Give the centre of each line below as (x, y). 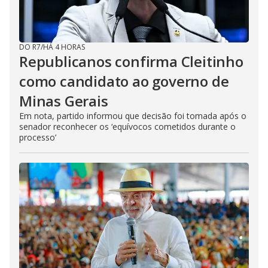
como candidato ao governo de (124, 81)
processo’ (38, 137)
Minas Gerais (64, 100)
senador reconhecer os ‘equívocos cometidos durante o (127, 126)
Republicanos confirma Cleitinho (131, 61)
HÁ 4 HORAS (64, 47)
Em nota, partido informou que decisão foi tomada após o (133, 115)
